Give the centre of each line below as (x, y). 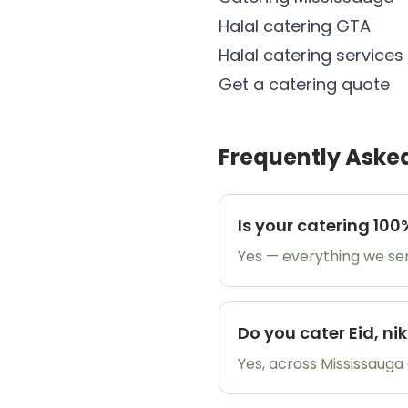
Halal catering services (311, 55)
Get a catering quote (304, 84)
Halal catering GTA (295, 26)
